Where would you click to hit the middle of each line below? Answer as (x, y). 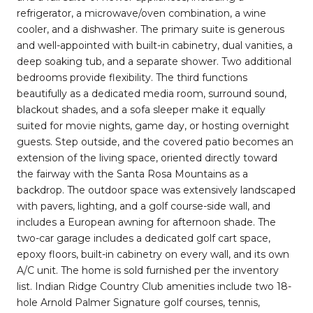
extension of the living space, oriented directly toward (147, 158)
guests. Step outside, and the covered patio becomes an (155, 141)
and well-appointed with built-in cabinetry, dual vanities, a (155, 45)
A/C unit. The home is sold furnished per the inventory (148, 270)
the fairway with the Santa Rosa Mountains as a (132, 174)
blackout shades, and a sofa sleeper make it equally (141, 109)
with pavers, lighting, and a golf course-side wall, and (144, 206)
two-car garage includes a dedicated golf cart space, (144, 238)
